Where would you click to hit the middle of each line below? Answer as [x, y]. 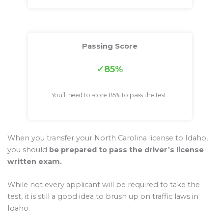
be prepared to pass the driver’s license [126, 150]
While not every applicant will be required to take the [104, 185]
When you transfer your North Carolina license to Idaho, [108, 138]
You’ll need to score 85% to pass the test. [110, 95]
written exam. [35, 162]
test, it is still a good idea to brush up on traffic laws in [103, 197]
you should [28, 150]
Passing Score [110, 46]
